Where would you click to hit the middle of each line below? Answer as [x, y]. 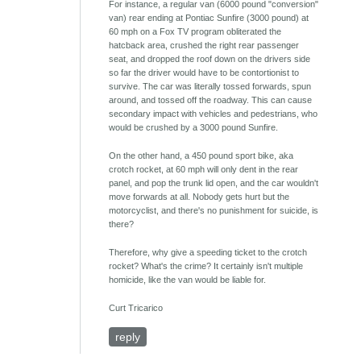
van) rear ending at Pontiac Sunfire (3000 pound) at [209, 18]
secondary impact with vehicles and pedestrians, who [214, 114]
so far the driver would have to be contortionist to [204, 73]
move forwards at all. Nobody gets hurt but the [199, 197]
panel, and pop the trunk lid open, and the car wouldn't [214, 183]
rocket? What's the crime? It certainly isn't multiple [206, 266]
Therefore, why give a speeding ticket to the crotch [208, 253]
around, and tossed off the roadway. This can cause [211, 100]
